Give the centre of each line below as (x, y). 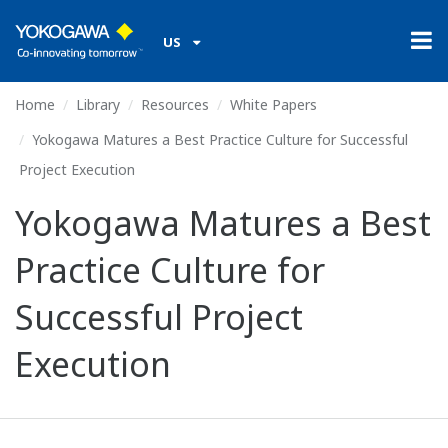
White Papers (273, 104)
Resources (175, 104)
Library (98, 104)
